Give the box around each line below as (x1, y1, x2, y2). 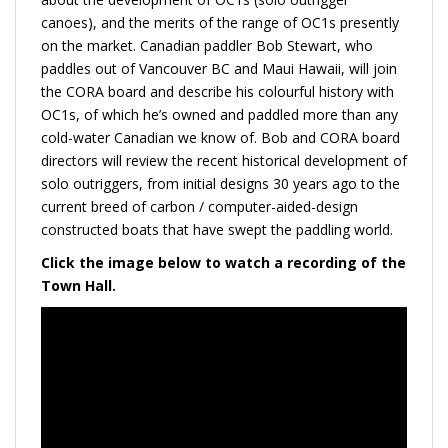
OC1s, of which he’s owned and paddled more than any (41, 104, 398, 124)
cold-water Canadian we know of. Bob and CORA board (41, 127, 400, 147)
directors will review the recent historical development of (41, 150, 407, 170)
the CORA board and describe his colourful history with (41, 81, 394, 101)
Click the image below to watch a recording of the (41, 252, 406, 272)
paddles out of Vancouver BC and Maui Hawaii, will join (41, 58, 397, 78)
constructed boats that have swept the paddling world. (41, 219, 393, 239)
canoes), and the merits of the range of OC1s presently (41, 12, 399, 32)
